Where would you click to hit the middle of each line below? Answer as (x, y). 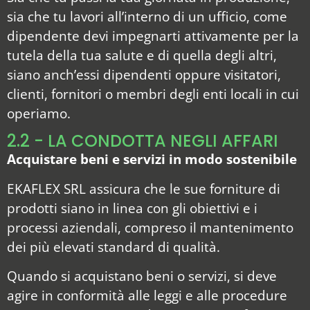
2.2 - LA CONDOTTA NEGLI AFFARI (143, 141)
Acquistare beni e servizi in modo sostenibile (152, 159)
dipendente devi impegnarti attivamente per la (153, 35)
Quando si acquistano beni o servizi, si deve (142, 276)
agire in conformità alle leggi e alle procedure (147, 295)
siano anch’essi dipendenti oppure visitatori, (144, 74)
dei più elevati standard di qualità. (113, 246)
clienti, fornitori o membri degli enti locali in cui (153, 93)
